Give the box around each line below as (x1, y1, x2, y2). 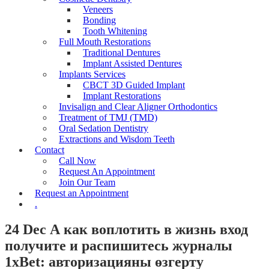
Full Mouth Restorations (59, 37, 151, 47)
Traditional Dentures (83, 47, 160, 58)
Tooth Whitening (83, 26, 147, 36)
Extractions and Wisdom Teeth (59, 134, 175, 144)
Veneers (83, 4, 113, 14)
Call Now (59, 156, 96, 166)
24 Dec (5, 221, 46, 237)
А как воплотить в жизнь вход (46, 221, 248, 237)
